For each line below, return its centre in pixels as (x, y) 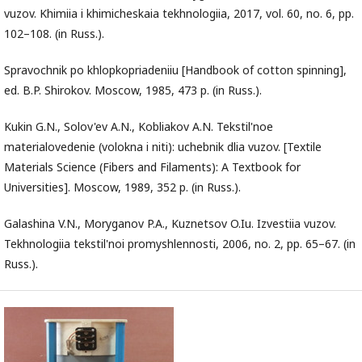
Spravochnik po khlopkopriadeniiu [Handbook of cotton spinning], (175, 70)
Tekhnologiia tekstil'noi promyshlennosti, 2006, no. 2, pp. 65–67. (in (180, 244)
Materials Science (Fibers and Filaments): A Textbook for (152, 167)
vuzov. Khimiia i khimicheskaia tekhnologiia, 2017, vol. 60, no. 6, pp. (179, 14)
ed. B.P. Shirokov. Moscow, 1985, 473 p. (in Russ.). (133, 90)
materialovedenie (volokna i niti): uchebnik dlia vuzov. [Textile (163, 147)
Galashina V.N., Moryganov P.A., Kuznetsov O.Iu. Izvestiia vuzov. (170, 224)
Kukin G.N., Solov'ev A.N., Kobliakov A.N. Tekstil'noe (139, 127)
